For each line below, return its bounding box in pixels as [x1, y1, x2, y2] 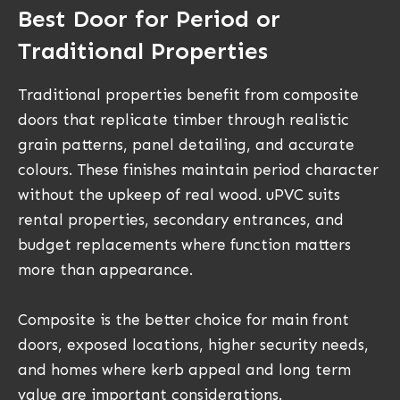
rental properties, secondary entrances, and [18, 210, 344, 229]
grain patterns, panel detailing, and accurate [18, 135, 354, 154]
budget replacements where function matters [18, 235, 351, 254]
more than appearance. [18, 260, 193, 279]
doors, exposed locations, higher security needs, [18, 335, 369, 354]
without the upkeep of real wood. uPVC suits [18, 185, 340, 204]
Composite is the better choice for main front [18, 310, 349, 329]
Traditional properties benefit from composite [18, 85, 359, 104]
